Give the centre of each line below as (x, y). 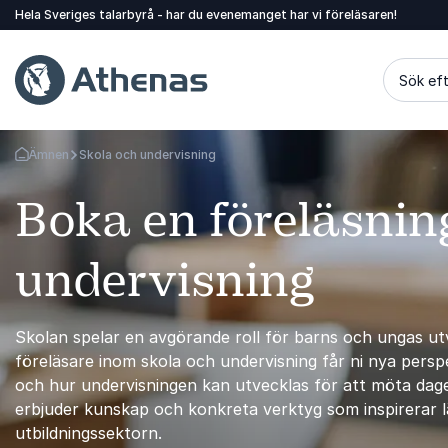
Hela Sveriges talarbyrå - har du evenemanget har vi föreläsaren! (206, 14)
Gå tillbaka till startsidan (87, 162)
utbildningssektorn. (88, 433)
